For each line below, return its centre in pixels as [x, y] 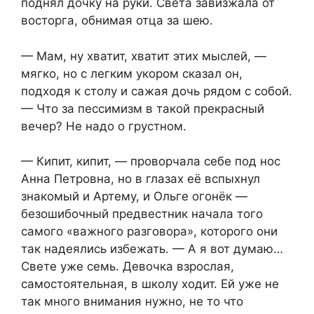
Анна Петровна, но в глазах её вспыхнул [141, 179]
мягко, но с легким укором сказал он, [132, 73]
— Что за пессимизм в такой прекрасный [143, 108]
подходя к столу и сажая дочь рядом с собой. [157, 91]
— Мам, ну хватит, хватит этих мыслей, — [144, 56]
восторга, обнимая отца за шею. [117, 21]
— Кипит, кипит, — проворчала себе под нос [151, 162]
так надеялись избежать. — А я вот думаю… [152, 249]
